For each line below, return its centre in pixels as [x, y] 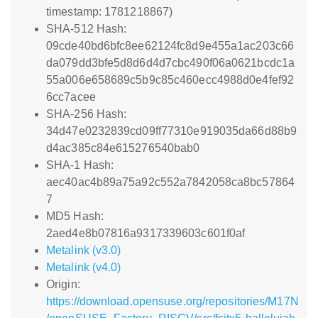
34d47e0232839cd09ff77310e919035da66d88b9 [172, 131]
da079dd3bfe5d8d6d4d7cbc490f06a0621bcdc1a [171, 63]
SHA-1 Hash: [80, 165]
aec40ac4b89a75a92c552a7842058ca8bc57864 [170, 182]
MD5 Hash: [75, 216]
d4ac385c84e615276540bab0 [123, 148]
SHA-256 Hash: [87, 114]
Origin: [63, 284]
